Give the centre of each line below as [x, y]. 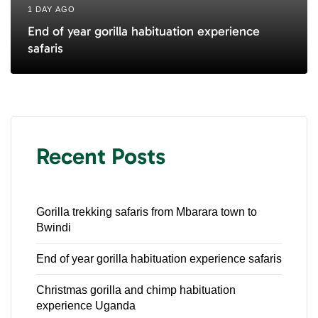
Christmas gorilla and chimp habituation [136, 290]
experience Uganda [86, 305]
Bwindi [54, 228]
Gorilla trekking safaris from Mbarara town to [147, 212]
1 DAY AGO [51, 10]
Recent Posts [101, 157]
